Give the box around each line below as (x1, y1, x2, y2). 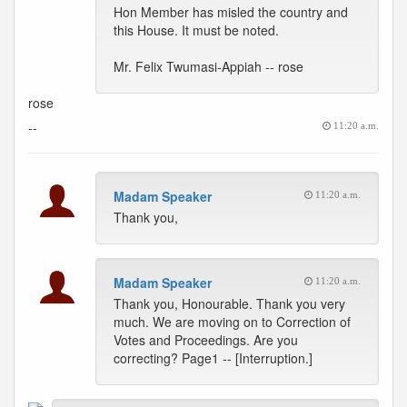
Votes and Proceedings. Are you (114, 331, 298, 349)
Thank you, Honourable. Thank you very (114, 294, 345, 313)
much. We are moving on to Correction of (114, 313, 351, 331)
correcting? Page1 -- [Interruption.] (114, 349, 313, 367)
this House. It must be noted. (114, 21, 279, 39)
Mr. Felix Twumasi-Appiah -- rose (114, 57, 303, 75)
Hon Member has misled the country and (114, 3, 348, 21)
